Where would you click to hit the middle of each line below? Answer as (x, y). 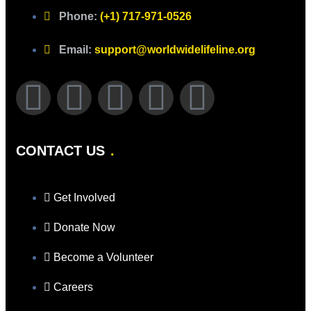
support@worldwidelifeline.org (175, 49)
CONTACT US (60, 150)
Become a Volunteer (103, 257)
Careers (73, 287)
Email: (77, 49)
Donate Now (84, 227)
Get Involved (84, 197)
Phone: (79, 16)
